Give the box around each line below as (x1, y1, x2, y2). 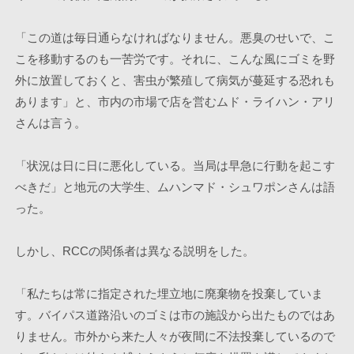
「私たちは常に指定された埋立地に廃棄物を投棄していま (14, 287, 323, 300)
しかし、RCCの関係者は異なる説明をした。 (14, 244, 254, 258)
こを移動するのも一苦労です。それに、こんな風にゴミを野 (14, 52, 335, 66)
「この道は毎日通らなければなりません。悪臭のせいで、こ (14, 31, 335, 44)
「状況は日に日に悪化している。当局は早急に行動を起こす (14, 159, 335, 172)
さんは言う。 (14, 116, 86, 130)
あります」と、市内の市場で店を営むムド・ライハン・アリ (14, 95, 335, 108)
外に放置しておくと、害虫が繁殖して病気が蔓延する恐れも (14, 73, 335, 87)
